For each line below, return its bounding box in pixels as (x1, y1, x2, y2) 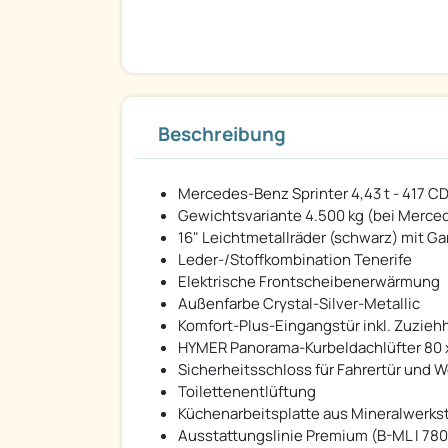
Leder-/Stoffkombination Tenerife (178, 249, 412, 271)
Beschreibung (158, 121, 286, 148)
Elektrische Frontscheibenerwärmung (178, 271, 440, 293)
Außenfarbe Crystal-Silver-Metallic (178, 293, 420, 315)
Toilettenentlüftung (178, 381, 316, 403)
